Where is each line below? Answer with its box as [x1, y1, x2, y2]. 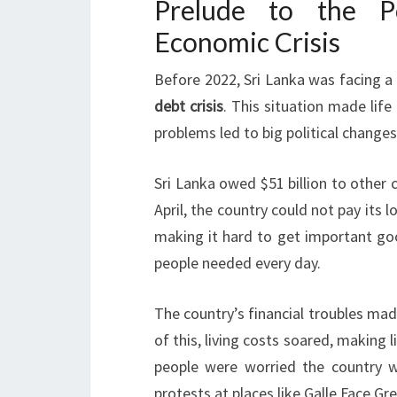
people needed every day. [154, 253, 321, 273]
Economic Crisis [154, 26, 340, 58]
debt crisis [154, 96, 223, 116]
